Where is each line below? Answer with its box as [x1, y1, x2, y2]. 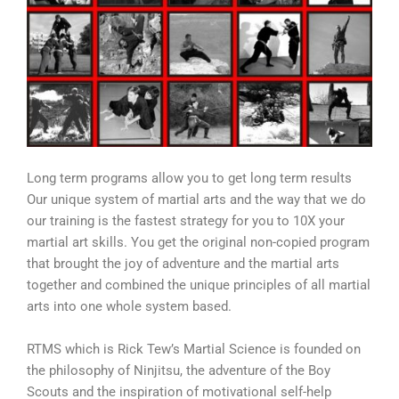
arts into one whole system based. [27, 298, 232, 315]
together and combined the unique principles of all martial [27, 277, 370, 294]
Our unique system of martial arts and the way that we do [27, 191, 366, 208]
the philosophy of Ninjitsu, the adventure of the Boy [27, 362, 330, 379]
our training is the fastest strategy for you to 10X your [27, 213, 345, 230]
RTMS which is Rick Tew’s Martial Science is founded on [27, 340, 361, 357]
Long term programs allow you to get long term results [27, 170, 352, 187]
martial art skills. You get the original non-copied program [27, 234, 370, 251]
